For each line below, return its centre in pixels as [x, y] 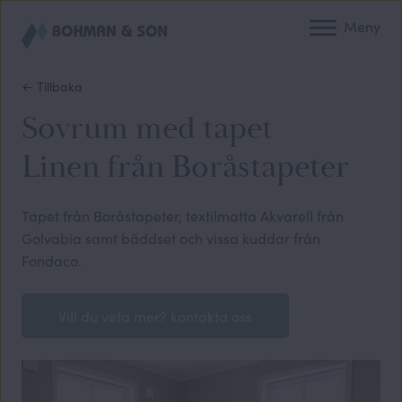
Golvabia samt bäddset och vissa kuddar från [171, 238]
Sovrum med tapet [147, 128]
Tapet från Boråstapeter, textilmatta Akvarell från [183, 215]
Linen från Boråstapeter [185, 167]
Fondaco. [52, 260]
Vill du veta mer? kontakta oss [155, 316]
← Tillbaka [52, 86]
